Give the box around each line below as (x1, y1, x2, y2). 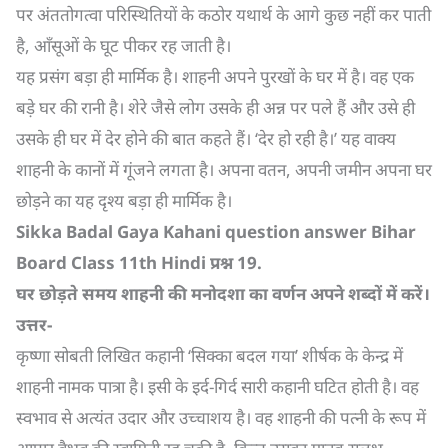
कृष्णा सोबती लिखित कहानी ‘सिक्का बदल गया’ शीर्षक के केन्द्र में (16, 344, 403, 367)
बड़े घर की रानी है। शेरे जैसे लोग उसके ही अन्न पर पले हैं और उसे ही (16, 96, 415, 119)
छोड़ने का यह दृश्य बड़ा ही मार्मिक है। (16, 189, 232, 212)
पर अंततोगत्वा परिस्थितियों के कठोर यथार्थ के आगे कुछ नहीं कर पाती (16, 3, 431, 26)
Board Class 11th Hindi (16, 251, 210, 274)
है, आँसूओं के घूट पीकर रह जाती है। (16, 34, 231, 57)
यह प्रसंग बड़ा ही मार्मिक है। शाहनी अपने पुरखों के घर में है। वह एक (16, 65, 414, 88)
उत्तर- (16, 313, 52, 336)
